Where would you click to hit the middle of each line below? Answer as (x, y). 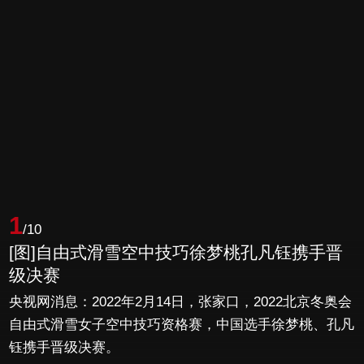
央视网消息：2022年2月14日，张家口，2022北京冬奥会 (181, 302)
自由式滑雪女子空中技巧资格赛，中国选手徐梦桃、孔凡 (182, 325)
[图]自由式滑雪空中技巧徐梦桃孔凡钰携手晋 (176, 252)
